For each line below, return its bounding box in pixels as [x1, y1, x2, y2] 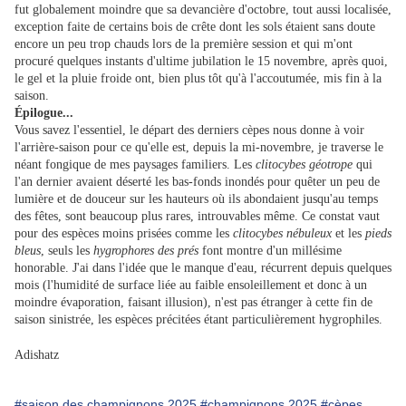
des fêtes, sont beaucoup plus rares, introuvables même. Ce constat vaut [14, 209, 380, 224]
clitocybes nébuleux [233, 227, 332, 241]
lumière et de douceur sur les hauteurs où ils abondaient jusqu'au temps [14, 192, 378, 207]
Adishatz [14, 348, 59, 362]
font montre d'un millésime [198, 244, 342, 258]
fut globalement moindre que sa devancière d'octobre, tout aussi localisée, [14, 3, 391, 17]
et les [332, 227, 365, 241]
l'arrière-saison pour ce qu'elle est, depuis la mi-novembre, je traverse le [14, 140, 383, 155]
